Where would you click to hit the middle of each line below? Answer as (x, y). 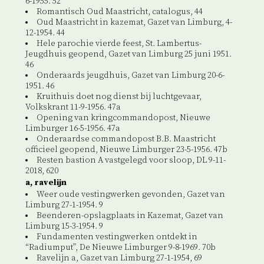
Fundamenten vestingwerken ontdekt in (117, 237)
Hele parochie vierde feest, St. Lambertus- (119, 44)
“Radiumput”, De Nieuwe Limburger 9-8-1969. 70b (120, 247)
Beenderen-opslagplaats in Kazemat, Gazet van (130, 216)
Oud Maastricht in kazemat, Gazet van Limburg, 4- (134, 22)
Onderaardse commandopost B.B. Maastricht (126, 139)
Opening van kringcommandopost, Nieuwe (123, 118)
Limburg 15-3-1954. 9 (64, 226)
